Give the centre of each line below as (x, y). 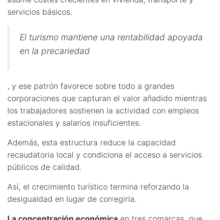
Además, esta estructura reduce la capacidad (92, 142)
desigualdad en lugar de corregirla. (72, 199)
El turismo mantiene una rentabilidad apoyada (111, 37)
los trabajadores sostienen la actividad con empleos (103, 110)
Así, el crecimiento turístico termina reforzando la (98, 186)
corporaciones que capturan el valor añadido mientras (107, 98)
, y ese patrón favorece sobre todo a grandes (91, 86)
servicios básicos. (40, 12)
